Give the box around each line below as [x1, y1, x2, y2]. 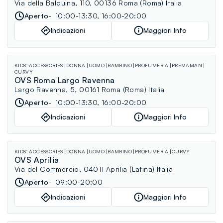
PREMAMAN [171, 62, 202, 68]
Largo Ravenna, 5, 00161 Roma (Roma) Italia [14, 85, 165, 94]
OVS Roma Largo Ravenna [14, 75, 115, 85]
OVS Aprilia [14, 155, 59, 165]
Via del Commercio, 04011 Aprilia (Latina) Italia [14, 165, 173, 174]
